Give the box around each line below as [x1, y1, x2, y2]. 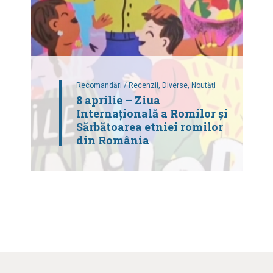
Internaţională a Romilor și [76, 105, 228, 121]
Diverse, [161, 80, 191, 90]
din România [76, 132, 149, 147]
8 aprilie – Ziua [76, 92, 160, 107]
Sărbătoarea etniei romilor [76, 119, 223, 134]
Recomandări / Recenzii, [76, 80, 162, 90]
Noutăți [191, 80, 216, 90]
